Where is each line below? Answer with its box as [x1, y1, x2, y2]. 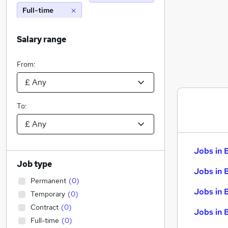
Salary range [17, 34, 66, 45]
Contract [31, 203, 59, 212]
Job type [17, 159, 52, 169]
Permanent [31, 176, 66, 185]
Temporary [31, 189, 65, 198]
